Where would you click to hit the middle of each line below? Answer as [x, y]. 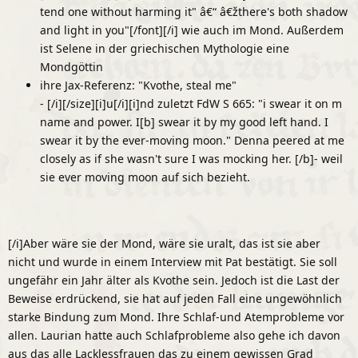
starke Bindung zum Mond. [83, 316]
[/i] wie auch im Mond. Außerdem [253, 30]
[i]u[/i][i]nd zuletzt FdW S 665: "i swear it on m [219, 103]
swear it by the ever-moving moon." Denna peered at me [192, 140]
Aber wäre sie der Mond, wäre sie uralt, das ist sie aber [172, 243]
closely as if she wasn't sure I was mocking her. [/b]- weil [191, 158]
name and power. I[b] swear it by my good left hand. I [184, 121]
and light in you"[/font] [101, 30]
